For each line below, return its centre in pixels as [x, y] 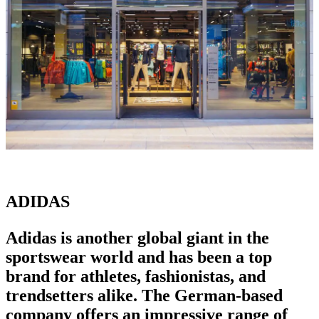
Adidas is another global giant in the [137, 237]
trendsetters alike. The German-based [144, 295]
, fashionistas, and [201, 276]
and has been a [193, 257]
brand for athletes [71, 276]
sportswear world [72, 257]
